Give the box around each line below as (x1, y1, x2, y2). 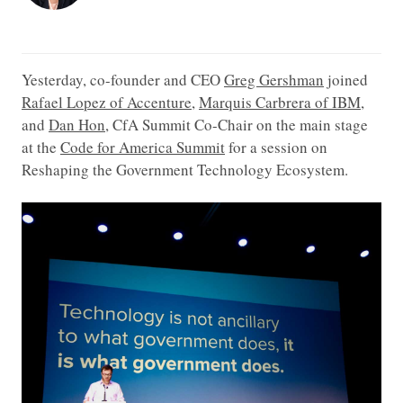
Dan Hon (49, 114, 105, 135)
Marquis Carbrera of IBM (199, 92, 361, 112)
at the (22, 137, 60, 157)
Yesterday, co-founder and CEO (22, 69, 224, 90)
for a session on (225, 137, 327, 157)
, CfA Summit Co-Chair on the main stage (105, 114, 368, 135)
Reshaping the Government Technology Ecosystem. (22, 159, 348, 180)
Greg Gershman (224, 69, 324, 90)
